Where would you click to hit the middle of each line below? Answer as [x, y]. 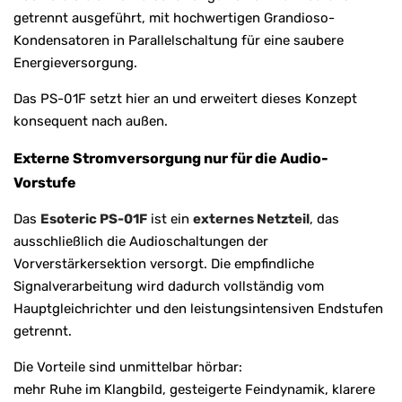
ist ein [170, 218]
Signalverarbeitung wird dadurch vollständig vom [169, 286]
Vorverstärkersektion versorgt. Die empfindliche [164, 263]
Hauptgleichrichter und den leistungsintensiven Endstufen [198, 308]
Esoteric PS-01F [94, 218]
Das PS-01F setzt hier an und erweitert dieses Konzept [185, 98]
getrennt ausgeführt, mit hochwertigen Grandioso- [174, 17]
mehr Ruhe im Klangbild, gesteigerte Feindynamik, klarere [194, 389]
